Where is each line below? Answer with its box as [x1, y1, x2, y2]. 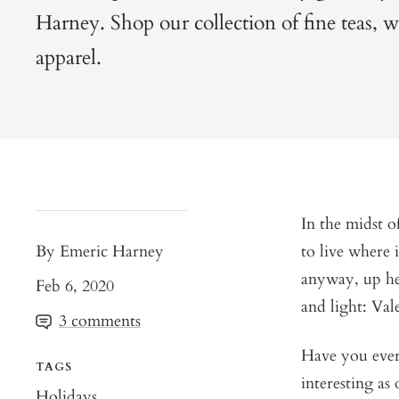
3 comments [59, 310, 141, 333]
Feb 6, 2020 [36, 275, 114, 298]
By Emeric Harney [36, 240, 164, 264]
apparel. [36, 44, 102, 72]
